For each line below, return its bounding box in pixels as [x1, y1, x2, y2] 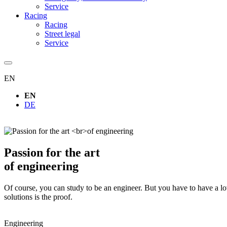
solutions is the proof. [4, 192, 72, 201]
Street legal [45, 29, 80, 38]
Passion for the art [4, 145, 100, 159]
